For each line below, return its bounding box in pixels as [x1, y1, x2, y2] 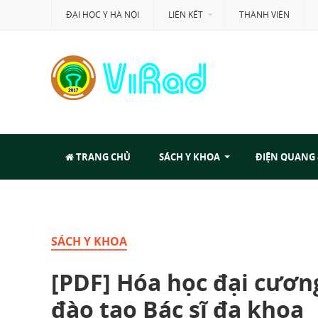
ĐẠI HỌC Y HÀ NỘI [66, 9, 139, 21]
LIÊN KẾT [168, 9, 203, 21]
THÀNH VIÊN [239, 9, 290, 21]
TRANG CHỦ [74, 150, 131, 163]
